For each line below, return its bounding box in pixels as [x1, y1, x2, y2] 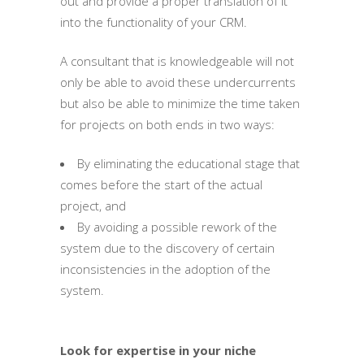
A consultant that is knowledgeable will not [60, 52, 294, 69]
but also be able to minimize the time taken [60, 94, 300, 111]
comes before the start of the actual [60, 175, 262, 193]
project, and [60, 197, 126, 214]
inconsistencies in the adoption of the [60, 260, 271, 277]
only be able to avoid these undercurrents [60, 73, 296, 90]
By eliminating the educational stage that [77, 154, 300, 171]
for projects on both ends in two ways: [60, 115, 275, 132]
